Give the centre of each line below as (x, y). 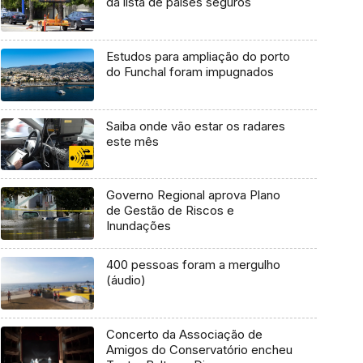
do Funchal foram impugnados (190, 72)
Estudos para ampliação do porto (198, 57)
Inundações (138, 226)
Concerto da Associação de (184, 334)
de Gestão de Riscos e (170, 211)
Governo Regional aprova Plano (193, 195)
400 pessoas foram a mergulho (193, 265)
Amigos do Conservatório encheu (199, 349)
